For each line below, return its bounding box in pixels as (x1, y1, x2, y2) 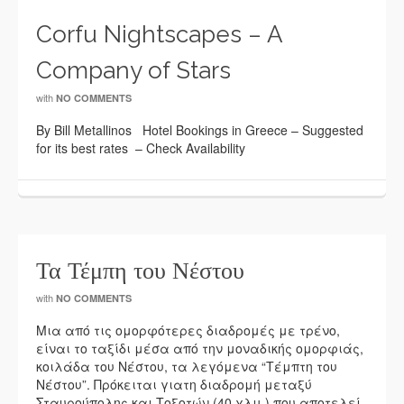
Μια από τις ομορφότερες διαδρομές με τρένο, (36, 321, 340, 339)
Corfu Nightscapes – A (36, 21, 282, 48)
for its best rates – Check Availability (36, 139, 245, 157)
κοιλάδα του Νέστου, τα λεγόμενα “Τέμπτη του (36, 357, 337, 375)
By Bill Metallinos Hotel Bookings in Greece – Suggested (36, 121, 363, 139)
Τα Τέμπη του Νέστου (36, 257, 244, 284)
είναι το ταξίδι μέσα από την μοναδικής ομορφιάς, (36, 339, 363, 357)
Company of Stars (36, 57, 231, 84)
